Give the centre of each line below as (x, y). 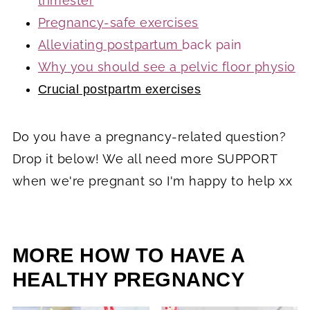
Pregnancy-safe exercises (118, 22)
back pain (212, 44)
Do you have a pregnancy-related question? (149, 136)
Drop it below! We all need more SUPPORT (145, 158)
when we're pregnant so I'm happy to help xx (152, 181)
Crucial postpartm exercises (119, 89)
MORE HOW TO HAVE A (128, 255)
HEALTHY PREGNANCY (128, 279)
